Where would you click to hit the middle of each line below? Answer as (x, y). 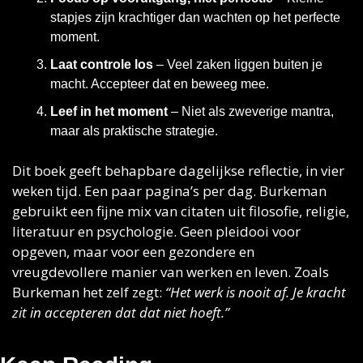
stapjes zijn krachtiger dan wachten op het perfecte (195, 17)
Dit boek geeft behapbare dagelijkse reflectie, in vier (178, 171)
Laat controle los (102, 64)
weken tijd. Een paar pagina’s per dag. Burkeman (169, 191)
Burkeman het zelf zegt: (89, 292)
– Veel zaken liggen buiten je (238, 64)
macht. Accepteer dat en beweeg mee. (160, 84)
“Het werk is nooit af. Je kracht (256, 292)
